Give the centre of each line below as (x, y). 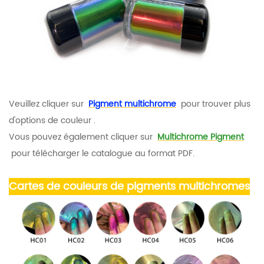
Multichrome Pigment (201, 137)
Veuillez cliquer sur (47, 104)
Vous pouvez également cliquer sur (82, 137)
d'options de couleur (50, 120)
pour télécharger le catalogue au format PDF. (102, 153)
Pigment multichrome (132, 104)
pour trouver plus (214, 104)
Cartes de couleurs (58, 186)
